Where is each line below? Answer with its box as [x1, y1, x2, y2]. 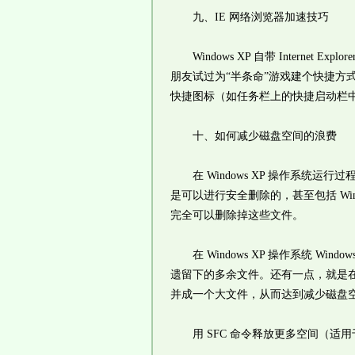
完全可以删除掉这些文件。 [170, 209, 303, 221]
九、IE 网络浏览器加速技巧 [170, 11, 329, 23]
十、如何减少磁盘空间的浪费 [170, 130, 337, 142]
